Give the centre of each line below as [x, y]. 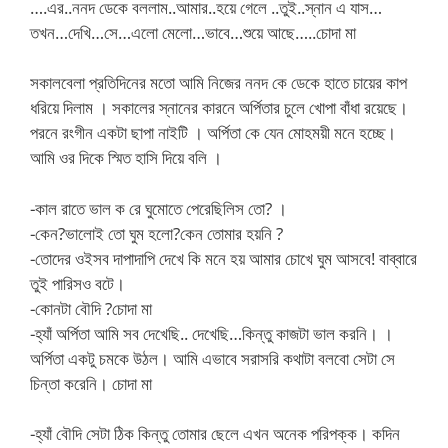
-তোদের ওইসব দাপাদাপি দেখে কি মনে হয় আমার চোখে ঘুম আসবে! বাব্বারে [223, 258]
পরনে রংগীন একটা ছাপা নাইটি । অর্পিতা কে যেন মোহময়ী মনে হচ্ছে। [213, 132]
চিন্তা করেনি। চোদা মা [91, 383]
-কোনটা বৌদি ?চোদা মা [91, 308]
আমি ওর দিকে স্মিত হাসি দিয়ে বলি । [126, 157]
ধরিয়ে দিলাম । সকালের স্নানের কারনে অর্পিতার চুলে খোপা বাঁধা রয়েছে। [219, 107]
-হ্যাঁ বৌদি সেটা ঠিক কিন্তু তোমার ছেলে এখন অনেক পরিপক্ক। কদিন [215, 433]
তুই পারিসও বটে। [77, 283]
